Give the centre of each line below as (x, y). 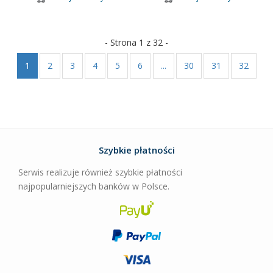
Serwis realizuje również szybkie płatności (100, 172)
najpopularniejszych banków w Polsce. (94, 186)
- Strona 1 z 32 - (136, 42)
